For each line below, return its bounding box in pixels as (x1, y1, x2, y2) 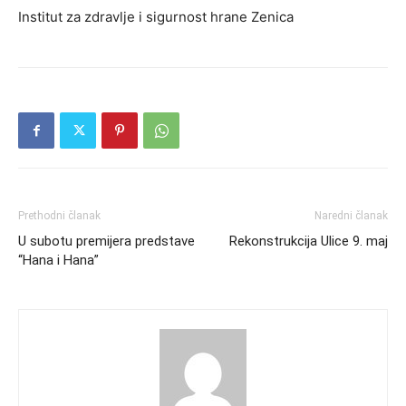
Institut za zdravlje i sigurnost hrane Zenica (18, 7, 294, 25)
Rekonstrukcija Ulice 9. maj (229, 232, 388, 249)
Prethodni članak (18, 208, 101, 222)
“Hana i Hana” (18, 251, 99, 268)
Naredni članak (314, 208, 388, 222)
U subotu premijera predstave (18, 232, 195, 249)
